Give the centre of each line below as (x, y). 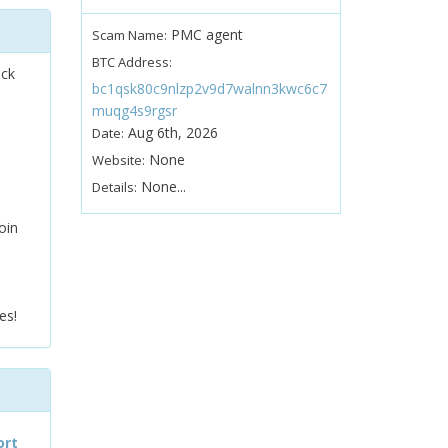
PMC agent (204, 34)
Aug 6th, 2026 (170, 132)
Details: (114, 187)
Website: (118, 160)
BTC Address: (131, 62)
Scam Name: (129, 35)
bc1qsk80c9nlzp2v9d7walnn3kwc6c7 (209, 88)
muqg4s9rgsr (134, 110)
